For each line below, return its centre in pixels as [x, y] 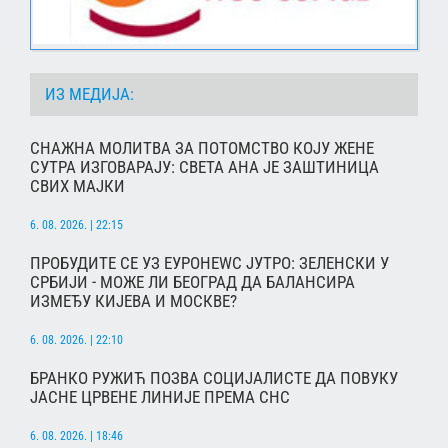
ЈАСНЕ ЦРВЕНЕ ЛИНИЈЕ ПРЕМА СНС [160, 396]
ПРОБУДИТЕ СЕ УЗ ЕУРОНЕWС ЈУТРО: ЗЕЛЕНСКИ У [209, 262]
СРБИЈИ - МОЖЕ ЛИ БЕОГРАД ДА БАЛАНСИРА [192, 281]
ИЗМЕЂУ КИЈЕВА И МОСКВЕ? [133, 300]
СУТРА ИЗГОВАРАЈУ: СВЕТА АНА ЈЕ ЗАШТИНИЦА [204, 166]
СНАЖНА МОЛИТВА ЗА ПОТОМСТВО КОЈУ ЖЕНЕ [202, 147]
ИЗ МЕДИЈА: [89, 94]
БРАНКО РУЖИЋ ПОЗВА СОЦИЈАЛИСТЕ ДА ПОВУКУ [214, 377]
